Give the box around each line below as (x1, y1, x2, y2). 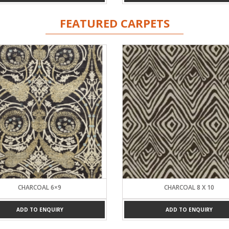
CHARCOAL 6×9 (18, 182, 62, 192)
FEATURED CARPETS (59, 15, 170, 31)
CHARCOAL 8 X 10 (164, 182, 215, 192)
